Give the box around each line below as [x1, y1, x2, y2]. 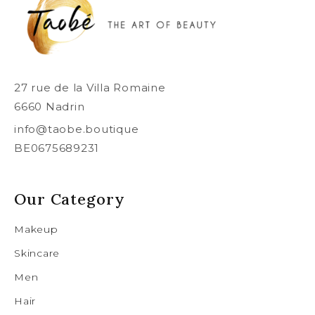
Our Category [14, 189, 125, 210]
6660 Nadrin [14, 99, 85, 113]
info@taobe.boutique [14, 122, 139, 136]
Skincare [14, 247, 60, 260]
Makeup [14, 223, 58, 236]
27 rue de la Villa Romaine [14, 80, 166, 94]
